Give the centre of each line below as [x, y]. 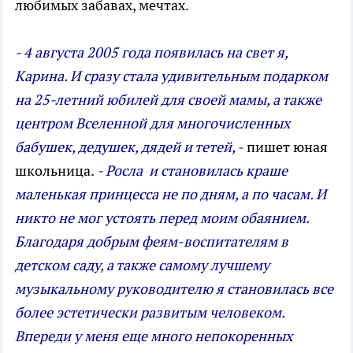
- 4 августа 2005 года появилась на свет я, [151, 53]
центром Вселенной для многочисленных [152, 124]
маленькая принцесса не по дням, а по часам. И [171, 195]
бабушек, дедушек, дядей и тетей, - [129, 147]
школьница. [56, 171]
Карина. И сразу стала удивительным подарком [171, 76]
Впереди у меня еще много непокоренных [154, 336]
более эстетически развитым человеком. [150, 313]
